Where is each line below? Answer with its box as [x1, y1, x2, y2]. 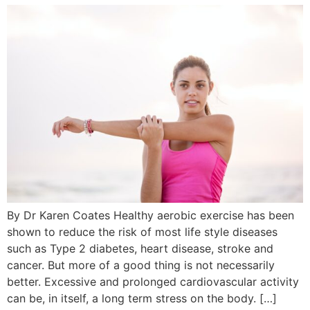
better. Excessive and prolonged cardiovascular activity [7, 274, 299, 289]
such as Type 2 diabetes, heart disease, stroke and [7, 241, 273, 255]
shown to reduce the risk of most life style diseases [7, 224, 277, 239]
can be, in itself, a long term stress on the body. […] [7, 291, 277, 305]
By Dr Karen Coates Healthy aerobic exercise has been [7, 208, 294, 222]
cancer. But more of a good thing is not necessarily [7, 257, 275, 272]
